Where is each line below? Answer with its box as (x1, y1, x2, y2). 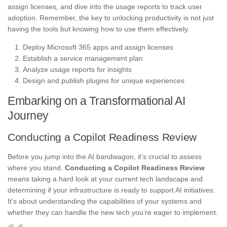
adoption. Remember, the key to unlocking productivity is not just (8, 14, 214, 22)
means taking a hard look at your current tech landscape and (8, 175, 203, 183)
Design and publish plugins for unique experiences (23, 77, 184, 85)
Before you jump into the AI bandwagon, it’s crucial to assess (8, 153, 202, 161)
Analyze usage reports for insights (23, 65, 132, 74)
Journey (8, 109, 49, 123)
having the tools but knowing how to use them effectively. (8, 25, 190, 33)
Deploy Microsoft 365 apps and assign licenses (23, 43, 173, 52)
